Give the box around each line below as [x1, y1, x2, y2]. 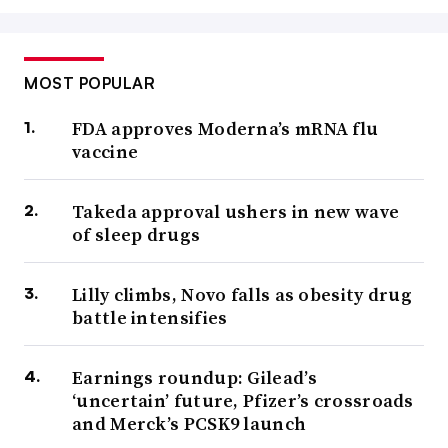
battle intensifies [72, 305, 228, 331]
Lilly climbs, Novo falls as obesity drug [72, 282, 412, 308]
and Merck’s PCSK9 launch [72, 411, 307, 437]
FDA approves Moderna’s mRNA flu [72, 116, 379, 142]
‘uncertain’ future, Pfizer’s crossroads [72, 388, 414, 414]
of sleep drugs [72, 222, 201, 248]
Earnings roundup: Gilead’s [72, 365, 317, 391]
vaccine [72, 139, 139, 165]
